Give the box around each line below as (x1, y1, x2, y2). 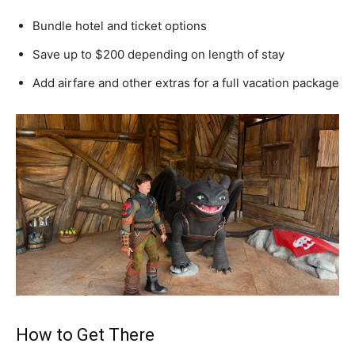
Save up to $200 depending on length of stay (32, 46, 284, 62)
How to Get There (16, 325, 155, 345)
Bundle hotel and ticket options (32, 17, 207, 33)
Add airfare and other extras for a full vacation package (32, 74, 339, 90)
